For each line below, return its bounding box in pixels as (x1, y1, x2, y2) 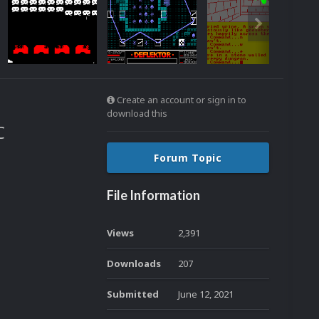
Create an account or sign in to (115, 93, 246, 106)
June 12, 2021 (178, 288, 234, 300)
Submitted (107, 288, 159, 300)
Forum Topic (154, 151, 222, 164)
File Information (107, 187, 200, 203)
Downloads (107, 257, 161, 270)
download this (107, 107, 167, 120)
